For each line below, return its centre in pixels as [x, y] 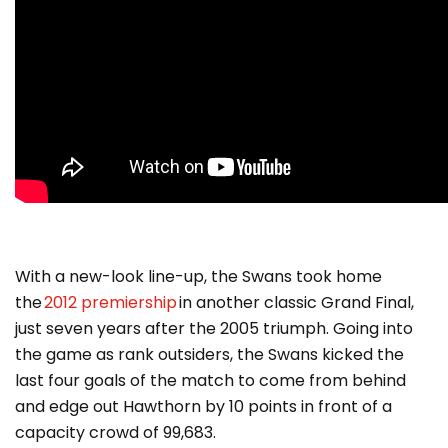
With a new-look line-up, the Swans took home [198, 276]
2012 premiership [110, 302]
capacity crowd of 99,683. [115, 432]
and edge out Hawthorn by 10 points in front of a [203, 406]
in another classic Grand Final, [295, 302]
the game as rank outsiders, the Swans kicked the [209, 354]
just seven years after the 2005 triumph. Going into [214, 328]
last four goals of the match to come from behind [210, 380]
